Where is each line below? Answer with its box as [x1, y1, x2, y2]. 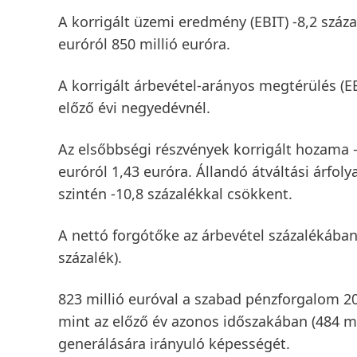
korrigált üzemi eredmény [72, 12, 250, 31]
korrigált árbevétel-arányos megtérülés [72, 76, 340, 95]
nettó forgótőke [72, 226, 179, 245]
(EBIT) [250, 12, 288, 31]
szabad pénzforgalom [194, 289, 339, 308]
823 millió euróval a [58, 289, 194, 308]
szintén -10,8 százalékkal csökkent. [58, 184, 292, 203]
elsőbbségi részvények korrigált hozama [78, 139, 349, 159]
